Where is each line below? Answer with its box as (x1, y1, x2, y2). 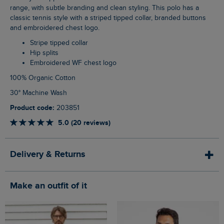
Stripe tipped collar (34, 38, 88, 47)
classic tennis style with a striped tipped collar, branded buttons (10, 13, 206, 22)
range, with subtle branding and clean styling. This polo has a (10, 3, 199, 12)
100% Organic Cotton (12, 73, 75, 82)
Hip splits (35, 48, 58, 57)
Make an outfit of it (17, 180, 87, 191)
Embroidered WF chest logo (34, 58, 116, 67)
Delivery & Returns (10, 148, 85, 160)
